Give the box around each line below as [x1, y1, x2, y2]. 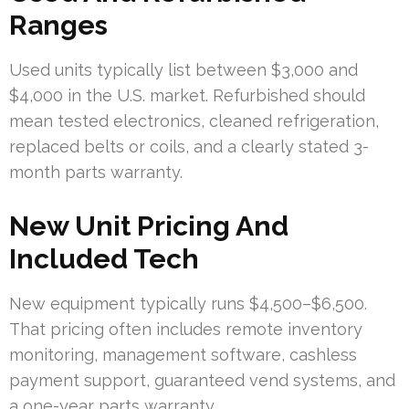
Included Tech [9, 243, 199, 276]
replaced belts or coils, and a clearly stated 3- [9, 137, 369, 157]
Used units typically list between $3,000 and [9, 60, 358, 80]
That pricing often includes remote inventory [9, 320, 362, 340]
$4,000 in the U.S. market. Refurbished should [9, 86, 365, 106]
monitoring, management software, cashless [9, 345, 357, 365]
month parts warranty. [9, 163, 183, 183]
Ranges [9, 9, 108, 42]
